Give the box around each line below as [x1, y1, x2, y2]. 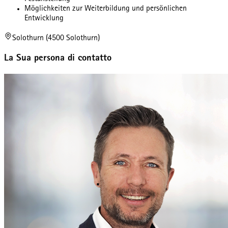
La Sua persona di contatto [4, 54, 111, 64]
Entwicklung [24, 14, 64, 23]
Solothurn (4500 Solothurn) [12, 34, 100, 43]
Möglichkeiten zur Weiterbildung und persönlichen [24, 5, 187, 13]
